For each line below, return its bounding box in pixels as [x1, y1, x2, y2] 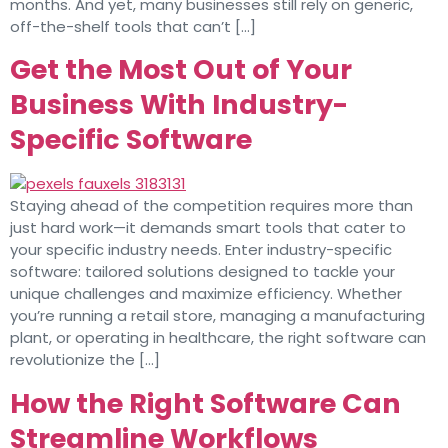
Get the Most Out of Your [10, 51, 352, 89]
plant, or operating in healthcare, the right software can [10, 327, 426, 349]
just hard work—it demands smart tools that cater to [10, 217, 406, 239]
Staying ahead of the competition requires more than [10, 195, 413, 217]
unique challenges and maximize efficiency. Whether [10, 283, 402, 305]
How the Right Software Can [10, 384, 401, 422]
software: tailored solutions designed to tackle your [10, 261, 395, 283]
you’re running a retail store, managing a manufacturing [10, 305, 425, 327]
